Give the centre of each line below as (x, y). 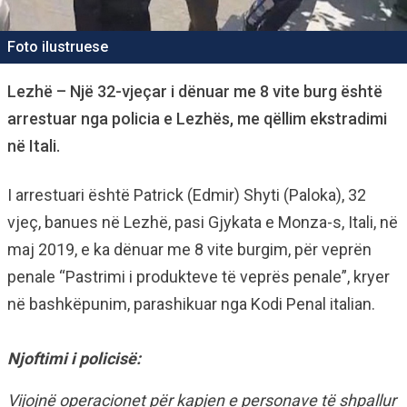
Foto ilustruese (58, 47)
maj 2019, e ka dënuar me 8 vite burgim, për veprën (189, 249)
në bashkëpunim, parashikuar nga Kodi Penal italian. (191, 304)
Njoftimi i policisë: (74, 358)
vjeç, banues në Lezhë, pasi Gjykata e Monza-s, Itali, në (203, 222)
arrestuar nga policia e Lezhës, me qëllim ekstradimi (197, 119)
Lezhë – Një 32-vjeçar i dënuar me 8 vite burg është (195, 91)
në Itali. (34, 146)
